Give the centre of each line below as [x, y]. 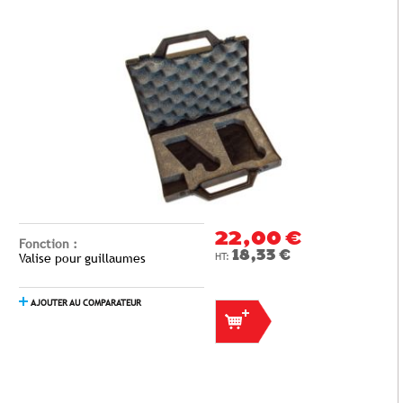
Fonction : [48, 244]
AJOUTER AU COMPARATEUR [85, 303]
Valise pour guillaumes [82, 258]
